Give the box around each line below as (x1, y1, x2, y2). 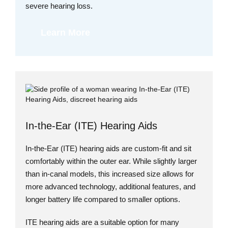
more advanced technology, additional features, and (25, 182, 195, 191)
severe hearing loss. (25, 2, 95, 11)
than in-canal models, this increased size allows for (25, 169, 194, 179)
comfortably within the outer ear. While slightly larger (25, 157, 197, 166)
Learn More (41, 27, 90, 38)
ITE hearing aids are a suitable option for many (25, 218, 179, 227)
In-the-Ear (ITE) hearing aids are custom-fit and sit (25, 144, 191, 153)
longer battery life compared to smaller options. (25, 195, 180, 204)
